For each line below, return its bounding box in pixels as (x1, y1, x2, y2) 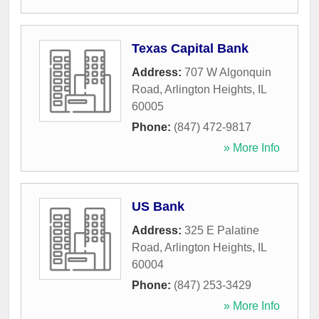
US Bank (132, 199, 184, 214)
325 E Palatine (184, 224, 259, 237)
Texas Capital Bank (132, 41, 249, 56)
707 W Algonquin (184, 66, 271, 79)
